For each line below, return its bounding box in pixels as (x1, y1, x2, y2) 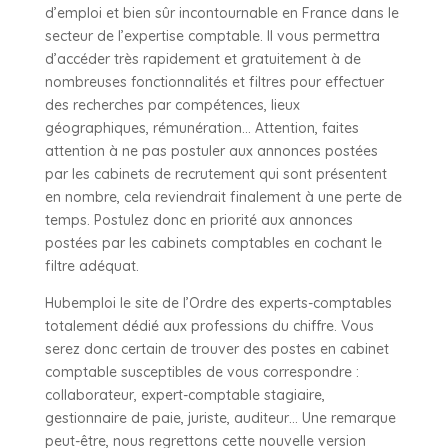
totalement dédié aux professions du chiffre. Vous (44, 316, 374, 335)
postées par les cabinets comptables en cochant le (44, 233, 382, 252)
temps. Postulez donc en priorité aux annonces (44, 210, 353, 229)
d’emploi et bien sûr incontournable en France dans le (44, 3, 399, 22)
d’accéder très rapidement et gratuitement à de (44, 49, 361, 68)
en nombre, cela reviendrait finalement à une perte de (44, 187, 402, 206)
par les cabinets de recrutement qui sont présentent (44, 164, 387, 183)
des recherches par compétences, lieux (44, 95, 300, 114)
